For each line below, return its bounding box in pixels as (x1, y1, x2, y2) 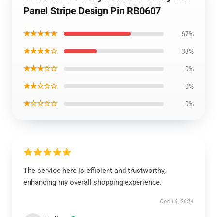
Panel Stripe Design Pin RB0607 (23, 5, 161, 16)
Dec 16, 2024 (160, 198, 194, 205)
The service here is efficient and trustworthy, (23, 166, 166, 175)
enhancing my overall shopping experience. (23, 178, 162, 186)
